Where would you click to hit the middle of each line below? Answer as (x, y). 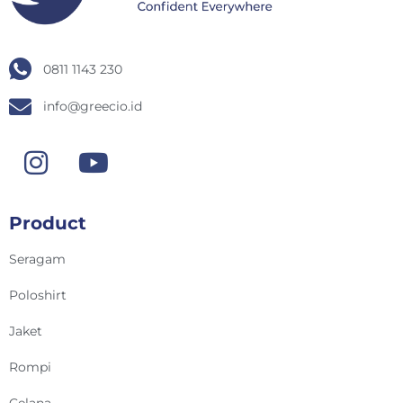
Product (48, 224)
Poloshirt (38, 296)
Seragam (37, 260)
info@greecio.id (93, 107)
